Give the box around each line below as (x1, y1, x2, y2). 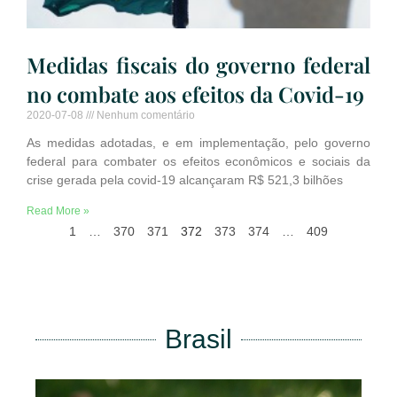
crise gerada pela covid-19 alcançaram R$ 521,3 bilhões (27, 173, 343, 188)
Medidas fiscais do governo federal (27, 51, 370, 80)
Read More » (27, 205, 90, 218)
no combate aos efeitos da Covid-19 (27, 80, 364, 109)
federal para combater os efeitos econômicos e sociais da (27, 154, 370, 169)
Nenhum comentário (94, 109, 195, 122)
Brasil (165, 324, 232, 354)
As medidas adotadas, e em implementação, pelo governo (27, 136, 370, 151)
